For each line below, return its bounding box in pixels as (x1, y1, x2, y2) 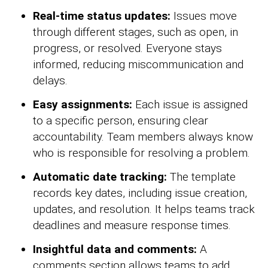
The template (167, 170, 236, 184)
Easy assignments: (33, 98, 132, 112)
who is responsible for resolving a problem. (33, 146, 250, 160)
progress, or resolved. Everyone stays (33, 41, 222, 56)
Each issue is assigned (132, 98, 248, 112)
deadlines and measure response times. (33, 218, 231, 233)
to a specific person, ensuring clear (33, 114, 208, 128)
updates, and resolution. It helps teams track (33, 202, 255, 217)
